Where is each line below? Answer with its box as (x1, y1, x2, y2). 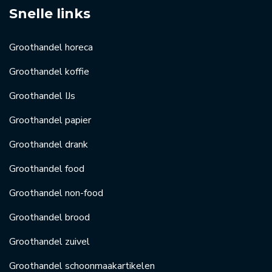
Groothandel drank (9, 137, 88, 151)
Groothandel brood (9, 210, 90, 224)
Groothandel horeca (9, 40, 93, 54)
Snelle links (9, 5, 90, 22)
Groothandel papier (9, 113, 91, 127)
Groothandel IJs (9, 89, 75, 103)
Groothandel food (9, 161, 84, 175)
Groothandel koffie (9, 64, 89, 78)
